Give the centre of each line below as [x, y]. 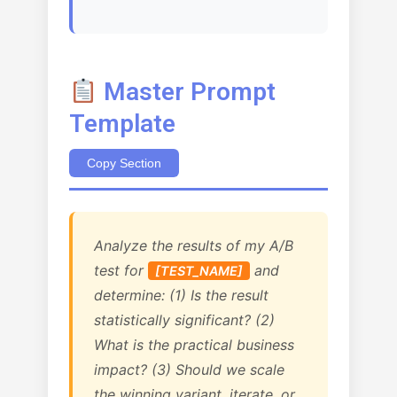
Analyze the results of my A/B [194, 245]
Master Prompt [186, 92]
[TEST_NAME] [199, 271]
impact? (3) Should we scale [189, 370]
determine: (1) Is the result [181, 295]
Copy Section [124, 163]
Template [122, 124]
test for [121, 270]
